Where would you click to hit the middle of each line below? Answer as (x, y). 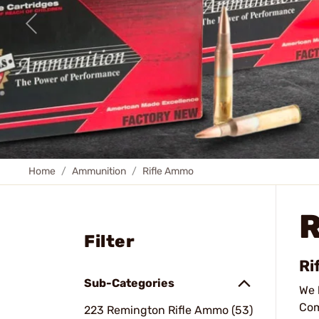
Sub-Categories (129, 283)
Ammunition (99, 171)
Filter (109, 241)
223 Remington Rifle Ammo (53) (168, 310)
